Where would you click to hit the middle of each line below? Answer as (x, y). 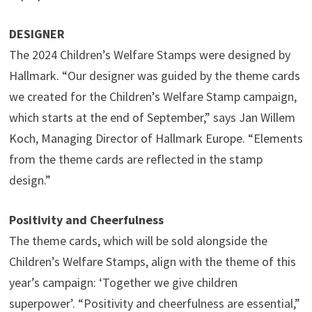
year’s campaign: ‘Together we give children (123, 282)
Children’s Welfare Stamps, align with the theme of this (152, 261)
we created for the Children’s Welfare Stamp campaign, (153, 96)
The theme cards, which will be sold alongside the (138, 240)
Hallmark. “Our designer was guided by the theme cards (154, 75)
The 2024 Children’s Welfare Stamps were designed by (149, 54)
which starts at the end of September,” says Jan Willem (152, 117)
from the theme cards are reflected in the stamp (135, 159)
